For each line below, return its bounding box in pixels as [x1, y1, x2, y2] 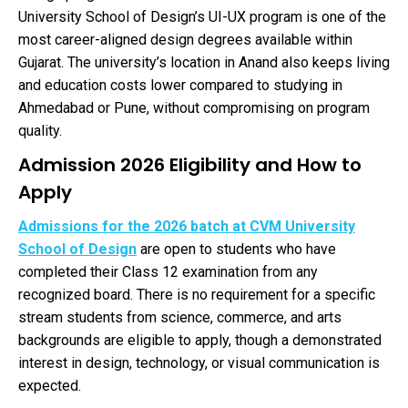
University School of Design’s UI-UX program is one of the [18, 8, 386, 26]
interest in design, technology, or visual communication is [18, 354, 380, 372]
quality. [18, 122, 62, 140]
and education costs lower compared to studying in [18, 76, 342, 95]
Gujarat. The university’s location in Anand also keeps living [18, 54, 390, 72]
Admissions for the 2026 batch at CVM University [18, 218, 355, 236]
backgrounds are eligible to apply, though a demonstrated [18, 331, 382, 350]
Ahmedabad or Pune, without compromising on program [18, 99, 370, 117]
